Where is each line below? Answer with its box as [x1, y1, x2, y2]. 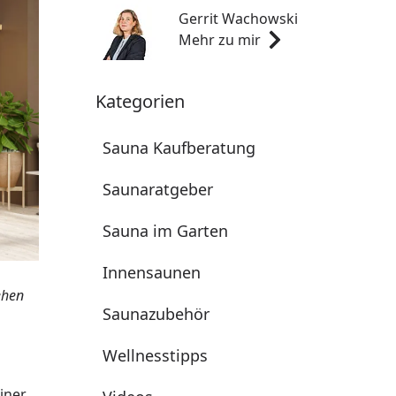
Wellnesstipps [103, 345, 208, 366]
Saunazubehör [103, 303, 209, 324]
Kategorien [95, 89, 185, 113]
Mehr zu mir [179, 30, 261, 49]
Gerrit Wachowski [179, 9, 298, 28]
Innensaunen [103, 262, 201, 283]
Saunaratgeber [103, 179, 213, 200]
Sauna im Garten [103, 220, 228, 241]
